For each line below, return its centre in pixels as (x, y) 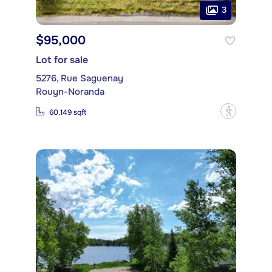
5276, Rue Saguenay (80, 79)
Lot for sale (62, 60)
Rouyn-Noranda (70, 92)
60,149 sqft (68, 112)
